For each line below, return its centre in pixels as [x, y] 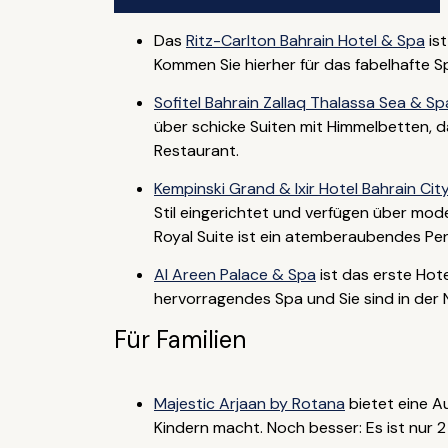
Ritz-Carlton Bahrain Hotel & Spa [305, 40]
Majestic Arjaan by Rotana [249, 403]
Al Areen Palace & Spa [234, 274]
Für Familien [179, 339]
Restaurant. [196, 150]
